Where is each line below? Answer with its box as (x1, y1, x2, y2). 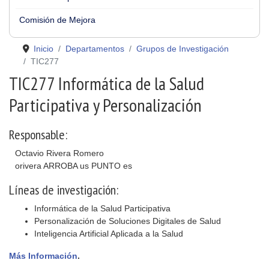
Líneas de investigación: (9, 181, 118, 198)
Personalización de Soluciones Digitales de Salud (34, 216, 221, 226)
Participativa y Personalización (9, 93, 202, 116)
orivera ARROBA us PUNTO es (15, 161, 132, 171)
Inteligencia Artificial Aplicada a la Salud (34, 229, 183, 238)
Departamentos (65, 44, 124, 53)
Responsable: (9, 126, 67, 143)
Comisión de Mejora (19, 15, 95, 25)
